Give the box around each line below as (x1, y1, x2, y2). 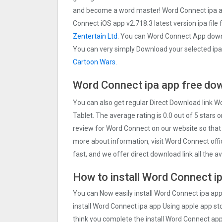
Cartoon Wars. (73, 58, 117, 66)
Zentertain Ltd (73, 32, 117, 41)
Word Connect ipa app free (73, 79, 202, 92)
